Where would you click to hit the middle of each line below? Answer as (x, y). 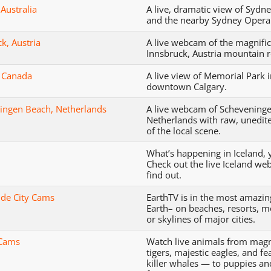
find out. (164, 175)
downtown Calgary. (187, 86)
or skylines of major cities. (201, 219)
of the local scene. (184, 130)
